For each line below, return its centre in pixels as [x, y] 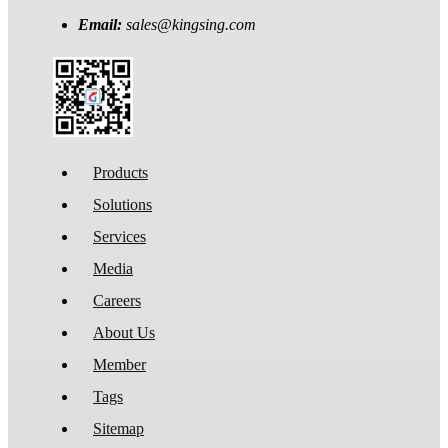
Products [120, 172]
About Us [124, 332]
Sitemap [118, 428]
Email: [102, 24]
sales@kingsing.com [191, 24]
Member [119, 364]
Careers [117, 300]
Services [119, 236]
